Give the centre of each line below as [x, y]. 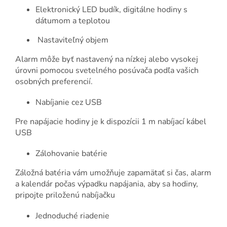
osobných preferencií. [54, 82]
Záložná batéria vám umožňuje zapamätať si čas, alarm [113, 173]
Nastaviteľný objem [72, 40]
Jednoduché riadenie [72, 216]
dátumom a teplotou [73, 21]
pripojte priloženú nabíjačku [65, 195]
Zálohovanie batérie [71, 154]
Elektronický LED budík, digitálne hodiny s [111, 10]
